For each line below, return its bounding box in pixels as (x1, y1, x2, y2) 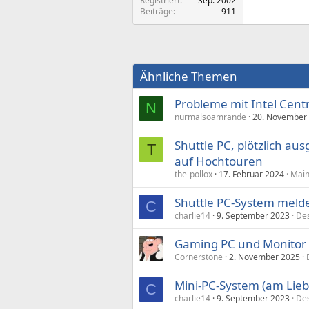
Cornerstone (175, 251, 223, 263)
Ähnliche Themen (140, 68, 237, 84)
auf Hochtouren (175, 153, 263, 169)
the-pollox (175, 168, 212, 180)
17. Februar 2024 (219, 168, 284, 180)
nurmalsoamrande (175, 111, 246, 123)
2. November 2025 (229, 251, 300, 263)
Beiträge (140, 6, 173, 17)
